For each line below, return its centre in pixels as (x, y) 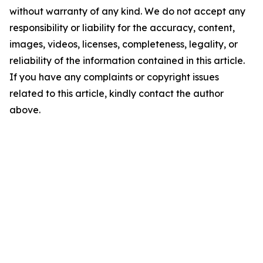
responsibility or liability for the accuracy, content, (122, 28)
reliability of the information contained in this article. (127, 61)
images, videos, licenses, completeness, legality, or (124, 44)
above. (25, 110)
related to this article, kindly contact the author (117, 94)
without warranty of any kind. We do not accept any (127, 11)
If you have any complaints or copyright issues (114, 77)
